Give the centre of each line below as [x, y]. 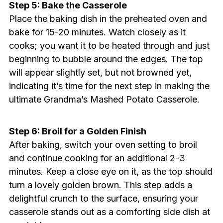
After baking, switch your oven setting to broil [103, 145]
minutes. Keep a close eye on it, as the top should [111, 172]
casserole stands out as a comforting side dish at [109, 212]
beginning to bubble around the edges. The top [106, 59]
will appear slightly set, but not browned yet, [100, 73]
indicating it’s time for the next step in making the [109, 86]
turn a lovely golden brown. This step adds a [100, 185]
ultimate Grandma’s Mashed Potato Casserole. [104, 100]
